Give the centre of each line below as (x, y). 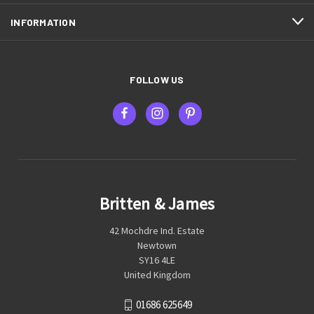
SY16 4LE (157, 260)
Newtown (157, 246)
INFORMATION (43, 22)
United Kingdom (157, 275)
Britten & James (157, 203)
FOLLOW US (157, 79)
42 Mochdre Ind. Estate (157, 231)
